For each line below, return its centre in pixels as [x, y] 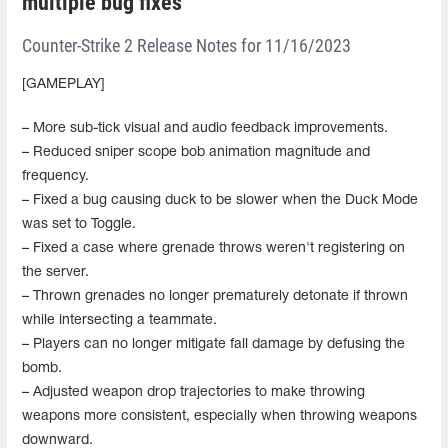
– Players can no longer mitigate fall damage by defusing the [213, 344]
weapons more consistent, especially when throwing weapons [219, 416]
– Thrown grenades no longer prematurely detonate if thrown [215, 296]
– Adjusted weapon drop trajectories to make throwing [193, 392]
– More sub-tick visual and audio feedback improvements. [205, 128]
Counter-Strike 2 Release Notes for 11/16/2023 [186, 45]
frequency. [55, 176]
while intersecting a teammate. [119, 320]
